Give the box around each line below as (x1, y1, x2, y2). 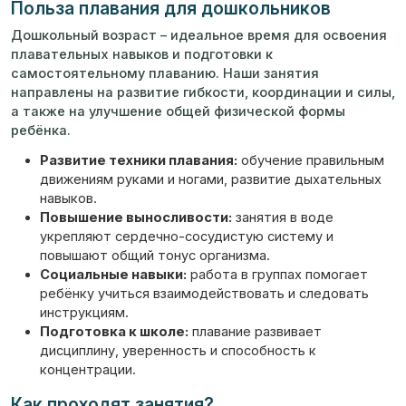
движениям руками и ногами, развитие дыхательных (40, 171, 382, 188)
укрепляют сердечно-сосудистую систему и (40, 228, 333, 245)
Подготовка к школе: (40, 324, 188, 340)
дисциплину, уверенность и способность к (40, 343, 316, 359)
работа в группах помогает (187, 266, 368, 283)
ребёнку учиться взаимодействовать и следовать (40, 285, 369, 302)
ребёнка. (11, 122, 71, 139)
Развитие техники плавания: (40, 152, 237, 169)
